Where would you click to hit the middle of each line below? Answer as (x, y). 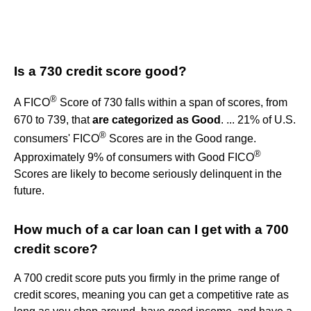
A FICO (32, 103)
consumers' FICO (57, 139)
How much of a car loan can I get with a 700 (151, 230)
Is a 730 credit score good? (100, 72)
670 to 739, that (53, 119)
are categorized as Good (157, 119)
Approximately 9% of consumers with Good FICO (134, 158)
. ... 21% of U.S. (258, 119)
